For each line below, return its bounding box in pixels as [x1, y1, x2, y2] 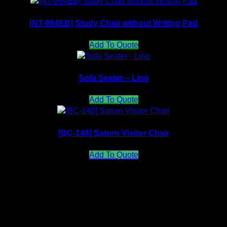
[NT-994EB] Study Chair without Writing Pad [29, 18, 198, 27]
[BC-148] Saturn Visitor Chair [58, 128, 169, 137]
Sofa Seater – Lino [78, 73, 149, 83]
